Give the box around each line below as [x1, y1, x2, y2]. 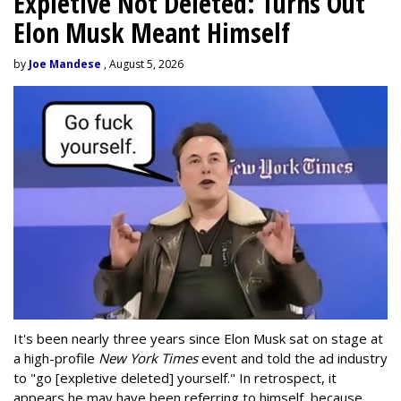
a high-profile [13, 349, 98, 368]
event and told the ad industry [198, 349, 388, 368]
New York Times [98, 349, 198, 368]
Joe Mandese [29, 56, 101, 73]
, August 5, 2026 [101, 56, 183, 73]
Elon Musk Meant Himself [13, 14, 290, 52]
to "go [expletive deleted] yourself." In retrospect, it [13, 369, 337, 388]
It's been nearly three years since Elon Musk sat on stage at [13, 329, 383, 348]
